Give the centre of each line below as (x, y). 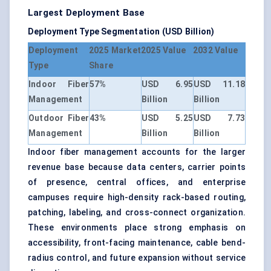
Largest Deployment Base (87, 13)
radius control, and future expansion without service (137, 258)
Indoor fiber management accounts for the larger (137, 152)
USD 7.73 (219, 118)
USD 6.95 (167, 84)
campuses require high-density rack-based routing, (137, 198)
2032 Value (215, 51)
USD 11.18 (219, 84)
